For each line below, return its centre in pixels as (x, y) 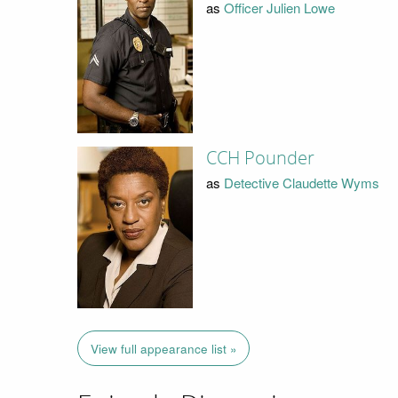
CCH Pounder (260, 158)
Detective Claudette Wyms (301, 183)
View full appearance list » (163, 348)
